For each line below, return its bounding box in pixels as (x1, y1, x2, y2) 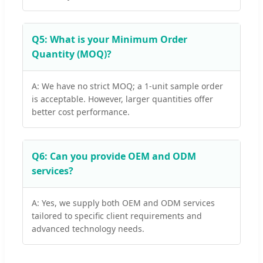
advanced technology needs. (32, 222, 144, 234)
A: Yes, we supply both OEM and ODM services (32, 197, 215, 208)
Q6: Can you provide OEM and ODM (32, 149, 196, 163)
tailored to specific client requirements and (32, 210, 202, 221)
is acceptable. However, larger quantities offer (32, 93, 213, 104)
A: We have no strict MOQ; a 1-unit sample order (32, 80, 223, 92)
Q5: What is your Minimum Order (32, 32, 187, 46)
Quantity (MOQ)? (32, 47, 112, 60)
